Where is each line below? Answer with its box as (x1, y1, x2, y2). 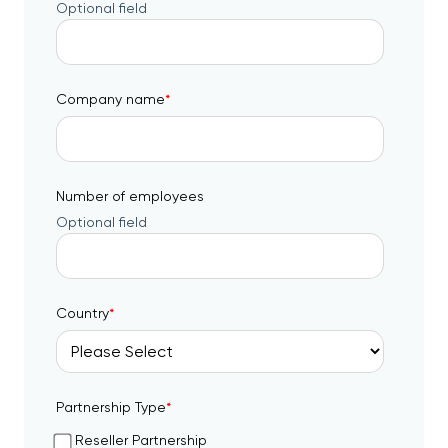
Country (56, 305, 109, 322)
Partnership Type (56, 398, 166, 415)
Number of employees (56, 187, 204, 204)
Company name (56, 90, 165, 107)
